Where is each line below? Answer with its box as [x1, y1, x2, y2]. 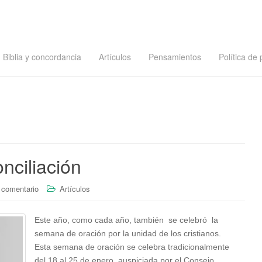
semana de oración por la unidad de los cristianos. [35, 229, 221, 238]
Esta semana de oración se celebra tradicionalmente [35, 242, 229, 251]
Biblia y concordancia [3, 51, 81, 63]
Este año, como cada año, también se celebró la [35, 215, 218, 225]
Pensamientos [149, 51, 201, 63]
